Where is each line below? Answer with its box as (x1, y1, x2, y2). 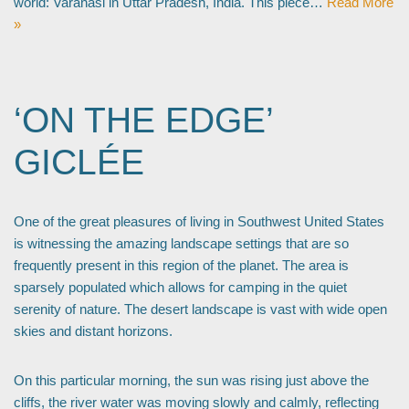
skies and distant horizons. (14, 322, 173, 339)
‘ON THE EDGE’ (14, 100, 273, 140)
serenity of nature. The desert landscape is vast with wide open (14, 300, 387, 317)
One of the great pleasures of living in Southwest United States (14, 213, 384, 229)
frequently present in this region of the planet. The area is (14, 257, 349, 273)
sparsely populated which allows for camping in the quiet (14, 278, 347, 295)
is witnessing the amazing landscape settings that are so (14, 235, 349, 251)
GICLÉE (14, 142, 144, 182)
